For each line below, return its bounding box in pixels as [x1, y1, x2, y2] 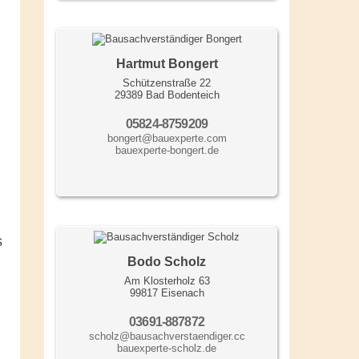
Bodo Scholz [127, 254, 206, 268]
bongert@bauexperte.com [107, 131, 227, 144]
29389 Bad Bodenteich [114, 88, 220, 101]
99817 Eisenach [129, 286, 204, 299]
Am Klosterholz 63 [123, 274, 210, 287]
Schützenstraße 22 [123, 76, 211, 89]
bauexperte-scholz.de [117, 341, 216, 354]
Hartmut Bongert [115, 56, 218, 71]
